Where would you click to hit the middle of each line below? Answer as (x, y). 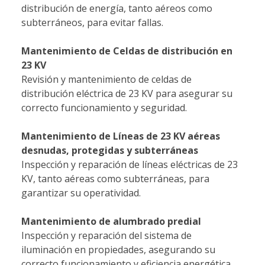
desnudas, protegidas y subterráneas (110, 151)
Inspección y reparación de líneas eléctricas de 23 (130, 165)
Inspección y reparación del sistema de (106, 236)
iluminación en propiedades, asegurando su (118, 250)
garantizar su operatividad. (81, 193)
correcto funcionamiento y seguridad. (104, 108)
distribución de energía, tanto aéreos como (117, 9)
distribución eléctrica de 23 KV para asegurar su (127, 94)
